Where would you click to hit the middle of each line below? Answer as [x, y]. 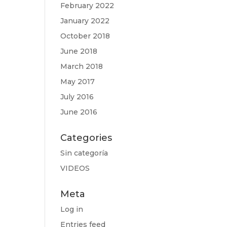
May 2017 [78, 82]
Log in [72, 209]
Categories [86, 138]
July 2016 [77, 97]
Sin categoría [84, 153]
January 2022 [85, 21]
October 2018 [85, 36]
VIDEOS [75, 168]
